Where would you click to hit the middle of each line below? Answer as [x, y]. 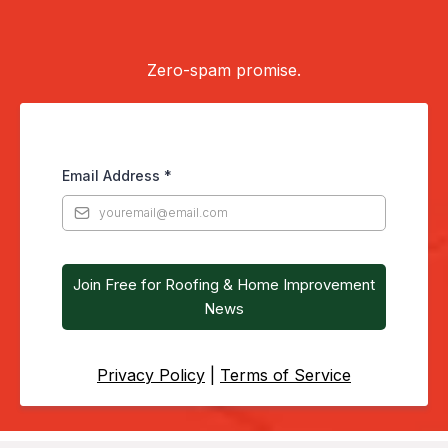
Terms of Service [285, 375]
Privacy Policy [151, 375]
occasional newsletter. [224, 29]
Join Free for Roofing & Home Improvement [224, 284]
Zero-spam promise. [224, 70]
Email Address [113, 175]
